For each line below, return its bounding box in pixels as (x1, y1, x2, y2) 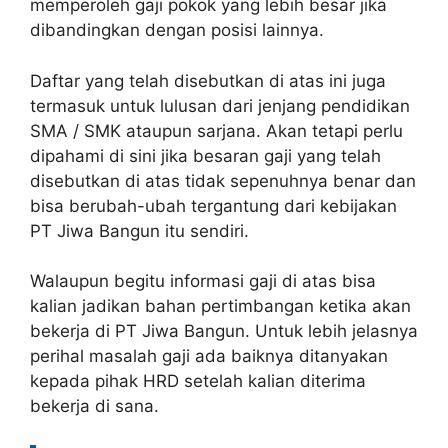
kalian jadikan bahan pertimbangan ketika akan (30, 296, 411, 316)
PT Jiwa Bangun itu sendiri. (30, 220, 249, 241)
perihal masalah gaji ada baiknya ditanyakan (30, 346, 388, 366)
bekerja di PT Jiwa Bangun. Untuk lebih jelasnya (30, 321, 418, 341)
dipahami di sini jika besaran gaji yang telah (30, 145, 381, 166)
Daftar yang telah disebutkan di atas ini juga (30, 70, 386, 91)
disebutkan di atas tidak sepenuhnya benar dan (30, 170, 416, 191)
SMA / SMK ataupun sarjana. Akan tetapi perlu (30, 120, 403, 141)
